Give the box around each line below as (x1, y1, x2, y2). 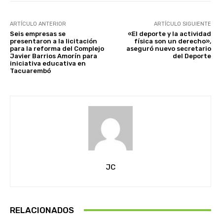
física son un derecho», (134, 37, 211, 45)
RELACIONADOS (10, 205, 74, 215)
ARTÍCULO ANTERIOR (10, 20, 66, 27)
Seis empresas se (10, 30, 66, 37)
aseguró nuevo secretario (126, 44, 211, 52)
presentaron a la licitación (10, 37, 97, 45)
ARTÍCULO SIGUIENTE (153, 20, 211, 27)
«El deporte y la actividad (127, 30, 211, 37)
